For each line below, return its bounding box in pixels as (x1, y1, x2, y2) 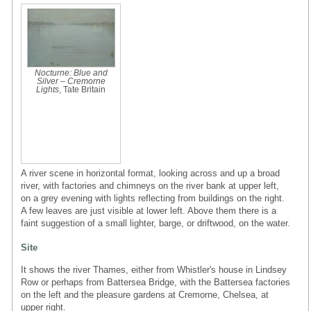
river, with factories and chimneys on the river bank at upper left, (21, 180, 279, 191)
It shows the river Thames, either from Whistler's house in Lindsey (21, 264, 287, 275)
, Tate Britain (59, 85, 106, 94)
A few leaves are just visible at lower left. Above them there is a (21, 205, 276, 216)
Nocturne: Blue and (34, 68, 108, 77)
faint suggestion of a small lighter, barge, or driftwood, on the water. (21, 217, 290, 228)
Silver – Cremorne (36, 76, 106, 85)
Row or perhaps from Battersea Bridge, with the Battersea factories (21, 276, 290, 287)
